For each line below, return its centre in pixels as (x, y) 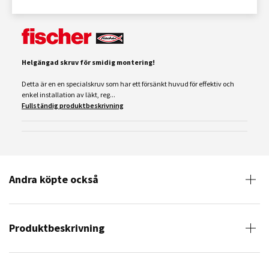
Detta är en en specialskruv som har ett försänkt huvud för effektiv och (128, 84)
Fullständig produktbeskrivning (73, 105)
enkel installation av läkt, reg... (68, 95)
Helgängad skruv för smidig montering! (88, 62)
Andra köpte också (54, 179)
